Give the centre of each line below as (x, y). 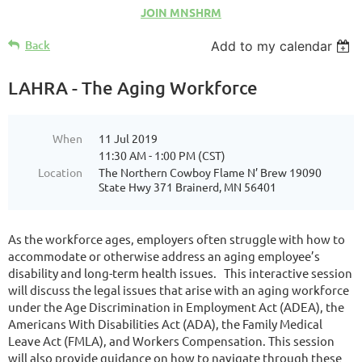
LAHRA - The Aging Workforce (133, 87)
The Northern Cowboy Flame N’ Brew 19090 (210, 172)
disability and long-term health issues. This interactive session (180, 272)
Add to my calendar (272, 46)
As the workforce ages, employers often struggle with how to (177, 238)
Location (60, 172)
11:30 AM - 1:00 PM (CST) (162, 155)
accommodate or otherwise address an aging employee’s (164, 255)
